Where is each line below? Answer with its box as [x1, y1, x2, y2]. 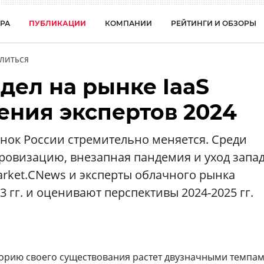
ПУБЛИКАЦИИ [29, 19, 86, 28]
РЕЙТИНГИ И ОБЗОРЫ [171, 19, 256, 28]
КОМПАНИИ [105, 19, 152, 28]
